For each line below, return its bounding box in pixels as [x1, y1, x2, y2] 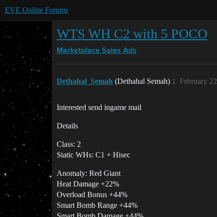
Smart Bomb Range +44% [57, 201, 138, 209]
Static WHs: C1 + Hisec [57, 151, 130, 159]
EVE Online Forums [5, 6, 68, 14]
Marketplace [57, 47, 100, 55]
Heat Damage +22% [57, 180, 119, 188]
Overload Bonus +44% [57, 190, 127, 199]
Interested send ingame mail [57, 103, 141, 111]
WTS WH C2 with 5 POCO [57, 26, 207, 41]
